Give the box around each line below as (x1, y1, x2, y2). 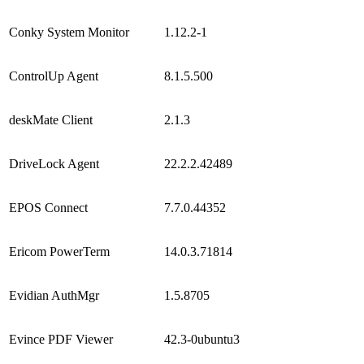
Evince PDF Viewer (9, 331, 113, 346)
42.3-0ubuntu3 (164, 331, 243, 346)
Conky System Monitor (9, 24, 129, 39)
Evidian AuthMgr (9, 288, 99, 302)
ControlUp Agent (9, 68, 98, 83)
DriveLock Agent (9, 156, 99, 171)
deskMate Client (9, 112, 93, 127)
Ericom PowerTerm (9, 244, 110, 258)
